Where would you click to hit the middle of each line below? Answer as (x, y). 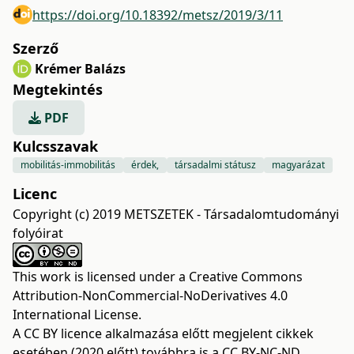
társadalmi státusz (215, 165)
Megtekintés (58, 89)
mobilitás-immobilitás (68, 165)
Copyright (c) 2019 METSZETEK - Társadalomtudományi (176, 214)
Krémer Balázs (80, 69)
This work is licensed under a (101, 277)
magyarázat (298, 165)
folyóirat (38, 233)
